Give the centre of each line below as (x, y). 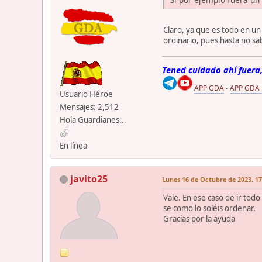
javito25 (89, 179)
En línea (73, 145)
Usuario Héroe (86, 94)
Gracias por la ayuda (199, 218)
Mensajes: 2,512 (89, 107)
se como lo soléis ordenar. (209, 208)
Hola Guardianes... (93, 120)
